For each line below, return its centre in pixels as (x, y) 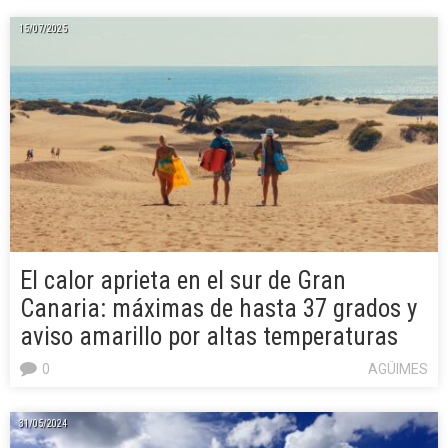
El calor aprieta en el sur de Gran (183, 280)
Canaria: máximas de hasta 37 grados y (218, 308)
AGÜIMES (398, 368)
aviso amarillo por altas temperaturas (209, 336)
